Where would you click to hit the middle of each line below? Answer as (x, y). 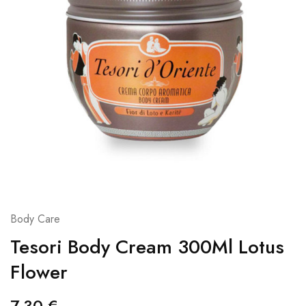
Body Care (35, 219)
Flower (39, 272)
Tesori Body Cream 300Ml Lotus (147, 247)
